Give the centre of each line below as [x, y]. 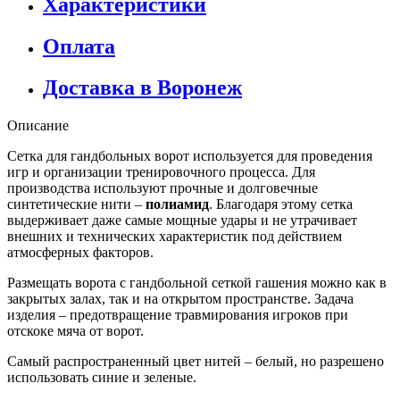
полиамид [177, 204]
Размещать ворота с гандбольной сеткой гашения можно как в [197, 283]
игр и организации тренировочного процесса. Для [161, 172]
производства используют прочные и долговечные [162, 188]
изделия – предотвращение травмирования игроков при [178, 315]
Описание [38, 126]
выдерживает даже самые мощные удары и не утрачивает [182, 221]
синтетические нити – [76, 204]
